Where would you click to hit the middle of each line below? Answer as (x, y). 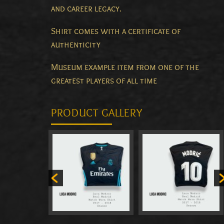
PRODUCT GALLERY (97, 113)
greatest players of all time (104, 81)
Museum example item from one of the (125, 67)
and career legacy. (86, 9)
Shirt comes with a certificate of (116, 31)
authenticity (76, 45)
